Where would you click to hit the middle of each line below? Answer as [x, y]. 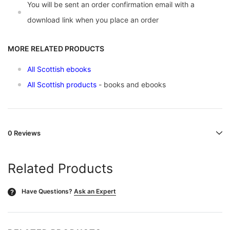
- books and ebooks [131, 85]
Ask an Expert [95, 191]
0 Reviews [24, 133]
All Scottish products [62, 85]
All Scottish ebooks [59, 69]
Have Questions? [47, 191]
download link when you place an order [93, 20]
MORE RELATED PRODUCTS [56, 49]
